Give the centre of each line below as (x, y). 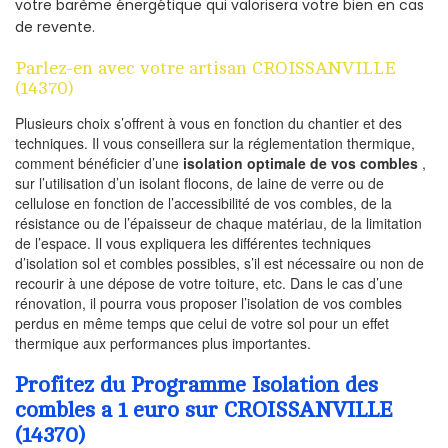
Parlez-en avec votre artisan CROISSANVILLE (205, 68)
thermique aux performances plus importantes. (163, 343)
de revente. (55, 27)
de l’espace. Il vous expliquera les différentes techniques (193, 243)
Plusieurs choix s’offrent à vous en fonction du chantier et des (208, 123)
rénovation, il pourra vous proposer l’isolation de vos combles (208, 303)
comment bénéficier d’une (99, 163)
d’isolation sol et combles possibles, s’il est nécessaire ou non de (219, 263)
